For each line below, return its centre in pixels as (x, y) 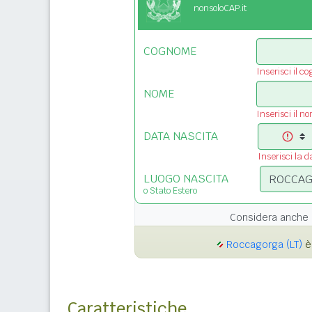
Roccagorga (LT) (264, 245)
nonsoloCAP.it (220, 8)
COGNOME (170, 52)
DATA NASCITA (181, 136)
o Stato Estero (170, 191)
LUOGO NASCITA (186, 179)
